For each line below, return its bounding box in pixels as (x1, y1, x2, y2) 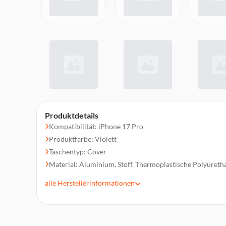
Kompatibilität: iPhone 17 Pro (49, 122, 143, 131)
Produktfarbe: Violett (49, 135, 117, 143)
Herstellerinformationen (56, 179, 135, 187)
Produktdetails (45, 110, 98, 120)
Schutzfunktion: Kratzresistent (49, 173, 144, 181)
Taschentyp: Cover (49, 147, 106, 156)
